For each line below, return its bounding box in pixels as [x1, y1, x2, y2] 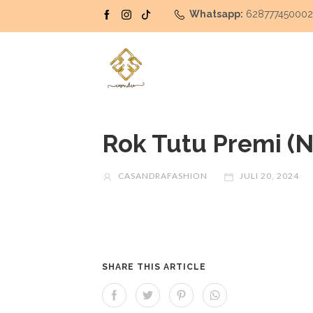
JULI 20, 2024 [238, 170, 300, 182]
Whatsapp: [189, 8, 244, 20]
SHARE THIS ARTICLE [102, 262, 207, 272]
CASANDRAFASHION [116, 170, 208, 182]
